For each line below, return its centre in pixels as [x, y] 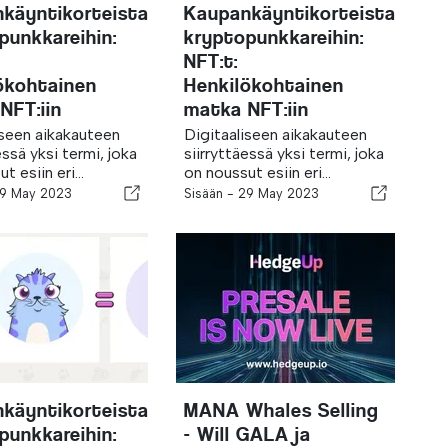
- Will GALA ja [248, 434]
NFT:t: [211, 61]
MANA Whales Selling [282, 410]
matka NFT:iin [247, 109]
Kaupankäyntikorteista [290, 13]
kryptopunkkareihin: [274, 37]
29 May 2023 [279, 193]
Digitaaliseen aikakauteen [276, 134]
